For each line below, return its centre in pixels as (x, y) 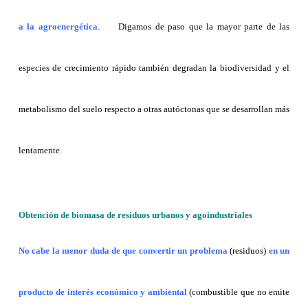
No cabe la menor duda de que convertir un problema (123, 250)
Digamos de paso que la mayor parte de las (204, 26)
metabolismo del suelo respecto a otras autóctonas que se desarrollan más (154, 109)
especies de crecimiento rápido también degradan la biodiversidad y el (154, 67)
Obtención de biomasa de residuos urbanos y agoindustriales (135, 214)
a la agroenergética (58, 26)
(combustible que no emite (238, 291)
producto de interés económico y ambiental (102, 291)
